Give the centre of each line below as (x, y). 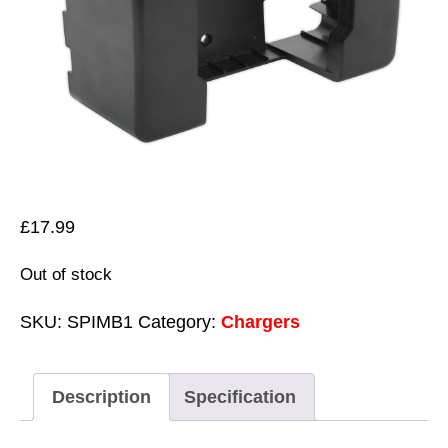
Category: (179, 321)
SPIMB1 (100, 321)
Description (101, 396)
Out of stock (66, 274)
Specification (240, 396)
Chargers (260, 321)
